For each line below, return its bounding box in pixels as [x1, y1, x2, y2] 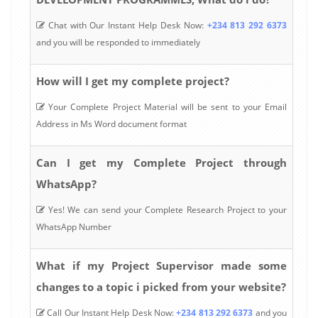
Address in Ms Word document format [36, 117, 187, 130]
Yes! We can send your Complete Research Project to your [45, 203, 287, 216]
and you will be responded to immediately [36, 35, 200, 48]
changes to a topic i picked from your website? [36, 279, 286, 294]
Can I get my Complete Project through [36, 155, 287, 170]
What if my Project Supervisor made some [36, 258, 287, 273]
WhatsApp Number [36, 220, 111, 233]
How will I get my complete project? [36, 73, 229, 88]
